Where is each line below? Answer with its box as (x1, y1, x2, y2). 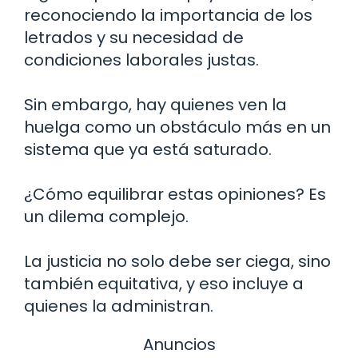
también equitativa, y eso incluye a (24, 272, 304, 295)
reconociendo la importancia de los (24, 3, 312, 26)
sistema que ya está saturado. (24, 137, 272, 161)
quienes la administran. (24, 294, 213, 317)
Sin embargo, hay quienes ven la (24, 93, 287, 116)
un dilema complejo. (24, 205, 189, 228)
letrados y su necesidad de (24, 26, 244, 49)
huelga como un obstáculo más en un (24, 115, 331, 138)
